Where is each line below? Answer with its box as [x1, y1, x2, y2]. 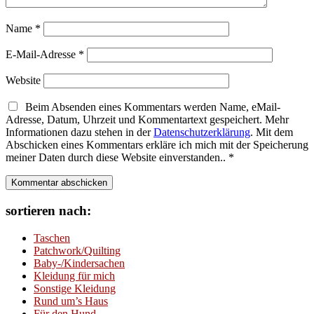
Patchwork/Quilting [34, 244, 121, 257]
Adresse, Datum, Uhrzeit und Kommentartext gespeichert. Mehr [6, 114, 289, 126]
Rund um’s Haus [34, 294, 108, 307]
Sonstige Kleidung [34, 282, 116, 294]
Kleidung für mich [34, 269, 115, 282]
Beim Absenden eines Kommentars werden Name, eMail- [20, 101, 280, 114]
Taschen [34, 231, 70, 244]
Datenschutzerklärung [153, 126, 250, 139]
